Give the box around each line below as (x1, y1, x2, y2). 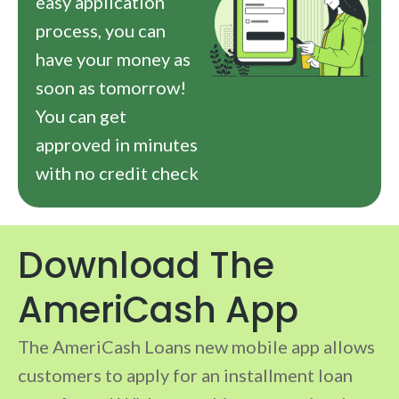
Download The (18, 240, 274, 291)
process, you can (36, 20, 166, 42)
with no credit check (36, 162, 199, 184)
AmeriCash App (18, 285, 298, 336)
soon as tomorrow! (36, 77, 186, 99)
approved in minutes (36, 134, 198, 156)
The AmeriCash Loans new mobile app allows (18, 336, 375, 358)
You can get (36, 105, 126, 127)
